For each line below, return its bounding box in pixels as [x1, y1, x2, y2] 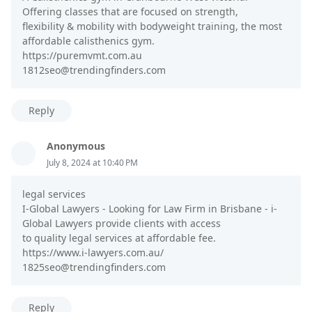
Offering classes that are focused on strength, [22, 5, 238, 19]
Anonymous [47, 139, 105, 153]
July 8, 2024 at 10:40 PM [47, 157, 138, 169]
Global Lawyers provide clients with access [22, 217, 221, 231]
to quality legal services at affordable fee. [22, 231, 216, 245]
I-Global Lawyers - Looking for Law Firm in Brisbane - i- [22, 202, 277, 216]
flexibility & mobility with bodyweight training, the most [22, 19, 282, 33]
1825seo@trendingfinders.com [22, 260, 166, 274]
